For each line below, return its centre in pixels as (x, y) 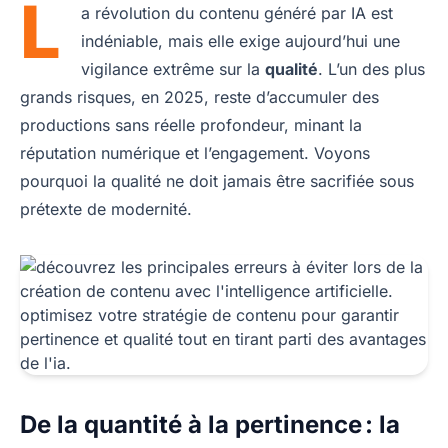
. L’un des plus (371, 68)
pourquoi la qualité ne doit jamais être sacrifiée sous (217, 180)
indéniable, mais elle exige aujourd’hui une (240, 40)
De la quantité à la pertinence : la (210, 424)
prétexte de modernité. (106, 208)
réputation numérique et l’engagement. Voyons (195, 152)
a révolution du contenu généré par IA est (237, 12)
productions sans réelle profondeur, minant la (191, 124)
